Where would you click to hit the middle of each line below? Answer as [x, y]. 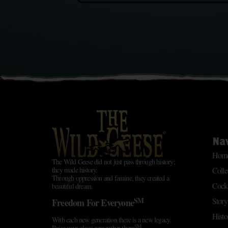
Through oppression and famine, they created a [110, 178]
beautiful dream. [73, 186]
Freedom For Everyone [93, 203]
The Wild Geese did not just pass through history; [113, 162]
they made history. [75, 170]
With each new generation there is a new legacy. [112, 220]
